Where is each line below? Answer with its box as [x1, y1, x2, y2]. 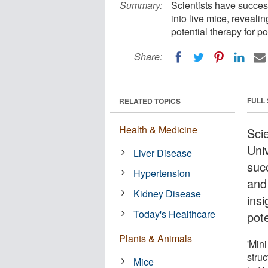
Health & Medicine [119, 122, 197, 136]
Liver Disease [133, 145, 193, 160]
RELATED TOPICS [119, 95, 181, 106]
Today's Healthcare [133, 206, 216, 221]
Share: [134, 50, 162, 63]
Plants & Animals [119, 231, 192, 245]
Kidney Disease [133, 186, 202, 200]
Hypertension [133, 166, 191, 180]
